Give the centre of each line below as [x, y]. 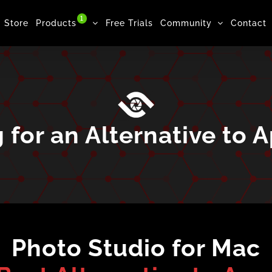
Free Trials [129, 23]
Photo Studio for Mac [136, 247]
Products [56, 23]
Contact [249, 23]
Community [186, 23]
